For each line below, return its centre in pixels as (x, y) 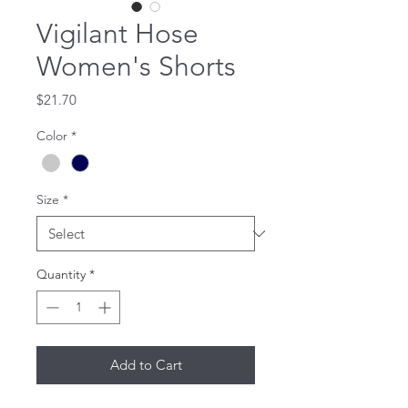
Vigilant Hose (117, 34)
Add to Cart (146, 365)
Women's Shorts (136, 67)
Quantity (61, 275)
